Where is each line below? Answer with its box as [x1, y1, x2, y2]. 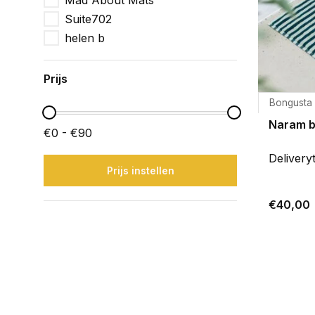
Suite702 [65, 12, 112, 26]
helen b [65, 31, 105, 45]
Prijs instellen [106, 165, 174, 176]
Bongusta [269, 97, 312, 108]
